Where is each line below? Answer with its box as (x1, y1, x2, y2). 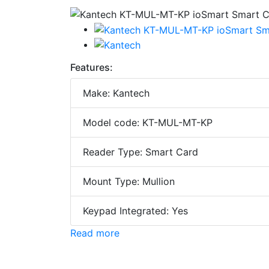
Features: (70, 61, 113, 74)
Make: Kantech (83, 87, 150, 100)
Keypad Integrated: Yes (83, 205, 188, 217)
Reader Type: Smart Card (83, 146, 198, 159)
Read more (70, 227, 119, 240)
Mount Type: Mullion (83, 175, 175, 188)
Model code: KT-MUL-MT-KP (83, 116, 213, 129)
